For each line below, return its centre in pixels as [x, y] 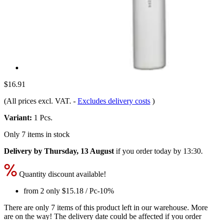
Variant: [18, 117]
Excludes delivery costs [114, 101]
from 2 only [43, 191]
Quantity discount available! [62, 174]
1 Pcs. [42, 117]
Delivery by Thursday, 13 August [59, 151]
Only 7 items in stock [37, 134]
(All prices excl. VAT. [39, 101]
